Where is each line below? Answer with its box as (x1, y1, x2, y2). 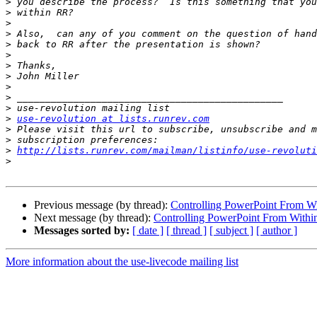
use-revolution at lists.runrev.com (17, 113, 209, 125)
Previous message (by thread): (34, 199, 171, 212)
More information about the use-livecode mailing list (6, 255, 238, 268)
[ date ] (132, 224, 163, 237)
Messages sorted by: (34, 224, 129, 237)
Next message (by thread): (34, 212, 154, 224)
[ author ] (256, 224, 297, 237)
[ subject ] (209, 224, 253, 237)
